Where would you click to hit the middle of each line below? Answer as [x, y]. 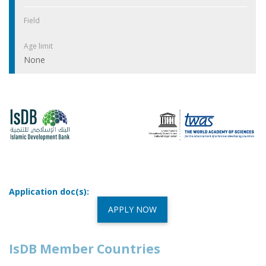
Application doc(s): [49, 191]
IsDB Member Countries [85, 248]
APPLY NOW [132, 209]
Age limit [38, 46]
